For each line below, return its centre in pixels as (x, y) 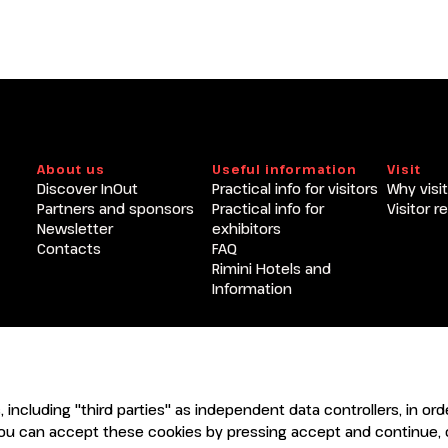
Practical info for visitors (294, 188)
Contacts (69, 248)
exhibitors (246, 228)
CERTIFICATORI (85, 407)
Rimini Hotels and (271, 268)
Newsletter (75, 228)
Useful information (284, 168)
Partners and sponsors (116, 208)
